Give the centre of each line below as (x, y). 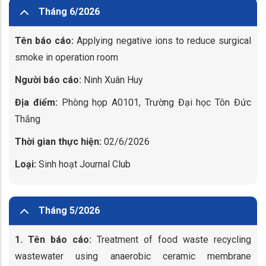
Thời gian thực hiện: (58, 142)
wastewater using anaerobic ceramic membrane (133, 256)
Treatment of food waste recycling (171, 240)
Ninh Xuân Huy (112, 80)
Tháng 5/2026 (69, 210)
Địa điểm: (36, 102)
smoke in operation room (66, 57)
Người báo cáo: (48, 80)
